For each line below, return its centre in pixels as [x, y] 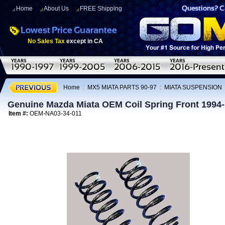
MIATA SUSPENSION [193, 87]
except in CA [84, 41]
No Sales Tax [46, 41]
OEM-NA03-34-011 [56, 114]
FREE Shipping [101, 9]
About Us [56, 9]
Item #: [19, 114]
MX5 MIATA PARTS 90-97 [122, 87]
